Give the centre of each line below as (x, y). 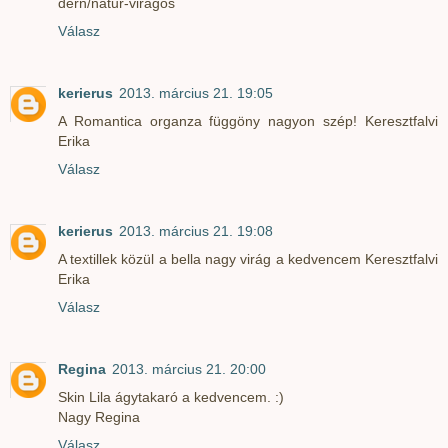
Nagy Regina (99, 416)
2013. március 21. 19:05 (196, 92)
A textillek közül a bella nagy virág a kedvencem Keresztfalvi (248, 258)
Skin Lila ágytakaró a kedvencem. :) (171, 396)
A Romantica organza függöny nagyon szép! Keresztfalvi (248, 120)
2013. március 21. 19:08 (196, 230)
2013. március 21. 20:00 (189, 368)
